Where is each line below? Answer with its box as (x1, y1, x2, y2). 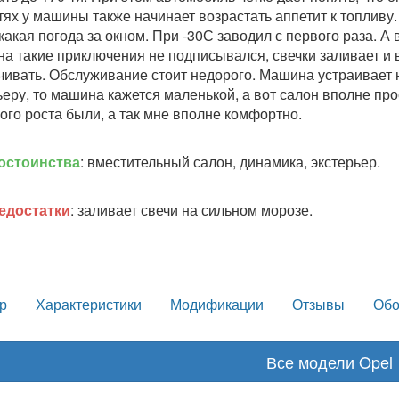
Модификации (169, 294, 264, 314)
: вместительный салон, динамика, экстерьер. (79, 151, 380, 172)
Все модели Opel (266, 350, 394, 373)
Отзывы (291, 294, 345, 314)
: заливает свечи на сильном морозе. (69, 199, 313, 220)
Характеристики (35, 294, 142, 314)
